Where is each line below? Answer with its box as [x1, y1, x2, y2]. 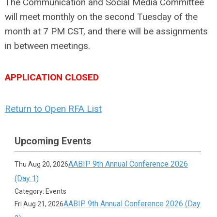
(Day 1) [15, 174, 39, 183]
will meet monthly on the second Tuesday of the [5, 11, 198, 22]
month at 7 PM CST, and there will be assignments [5, 26, 208, 37]
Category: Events [15, 187, 67, 195]
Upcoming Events [15, 135, 92, 147]
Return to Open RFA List [5, 103, 102, 114]
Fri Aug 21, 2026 [15, 200, 64, 208]
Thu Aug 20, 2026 [15, 160, 69, 168]
